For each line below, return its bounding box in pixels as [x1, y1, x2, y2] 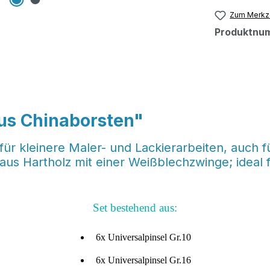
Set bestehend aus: [93, 201, 177, 215]
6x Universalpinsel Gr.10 [96, 232, 191, 243]
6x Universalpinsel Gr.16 [96, 255, 191, 266]
